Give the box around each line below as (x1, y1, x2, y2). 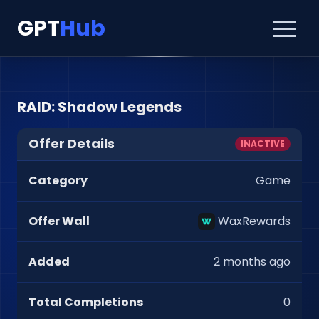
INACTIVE (241, 137, 285, 150)
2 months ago (214, 253, 291, 270)
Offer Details (28, 135, 115, 152)
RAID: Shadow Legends (17, 97, 182, 117)
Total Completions (28, 294, 143, 310)
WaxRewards (218, 213, 291, 229)
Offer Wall (28, 213, 90, 229)
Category (28, 172, 88, 189)
